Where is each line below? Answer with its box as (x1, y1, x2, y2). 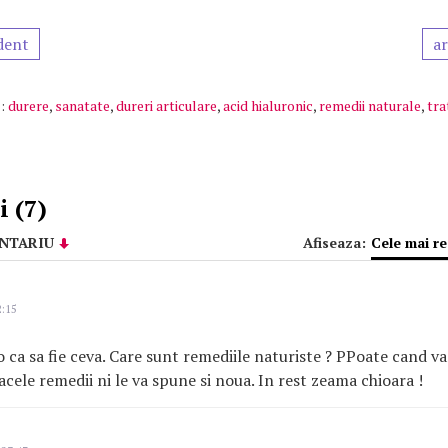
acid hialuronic (223, 96, 313, 115)
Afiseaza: (303, 233, 366, 252)
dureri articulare (116, 96, 217, 115)
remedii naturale (319, 96, 421, 115)
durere (8, 96, 49, 115)
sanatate (55, 96, 110, 115)
